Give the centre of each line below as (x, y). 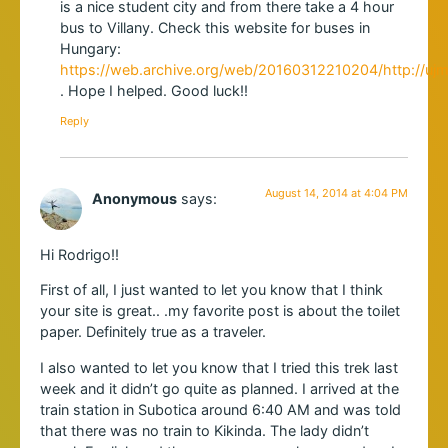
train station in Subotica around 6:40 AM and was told (220, 409)
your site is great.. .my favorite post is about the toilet (220, 311)
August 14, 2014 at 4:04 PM (336, 192)
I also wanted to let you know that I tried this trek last (219, 367)
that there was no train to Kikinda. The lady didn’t (204, 430)
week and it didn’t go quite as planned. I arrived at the (219, 388)
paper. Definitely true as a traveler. (153, 332)
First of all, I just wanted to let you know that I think (211, 290)
